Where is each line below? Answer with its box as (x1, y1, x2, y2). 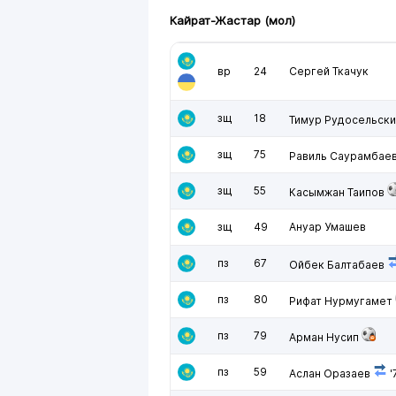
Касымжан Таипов (289, 186, 385, 199)
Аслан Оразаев (289, 367, 370, 380)
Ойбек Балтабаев (289, 258, 385, 271)
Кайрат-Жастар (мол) (170, 13, 295, 27)
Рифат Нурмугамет (289, 294, 392, 308)
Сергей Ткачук (289, 65, 369, 78)
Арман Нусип (289, 331, 359, 344)
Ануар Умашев (289, 220, 366, 233)
